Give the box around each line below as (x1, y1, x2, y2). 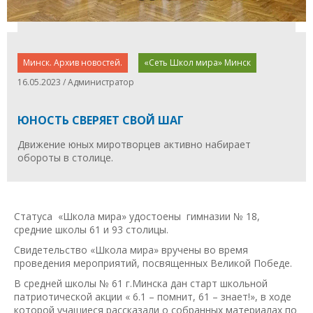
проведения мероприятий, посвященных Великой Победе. (14, 256, 292, 270)
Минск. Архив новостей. (23, 56, 122, 68)
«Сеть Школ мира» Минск (144, 56, 251, 68)
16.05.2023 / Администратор (17, 75, 134, 88)
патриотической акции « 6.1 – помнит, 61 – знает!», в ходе (14, 289, 291, 303)
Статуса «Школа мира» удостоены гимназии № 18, (14, 209, 260, 223)
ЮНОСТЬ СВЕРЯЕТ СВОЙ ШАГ (17, 112, 184, 128)
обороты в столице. (17, 150, 113, 164)
